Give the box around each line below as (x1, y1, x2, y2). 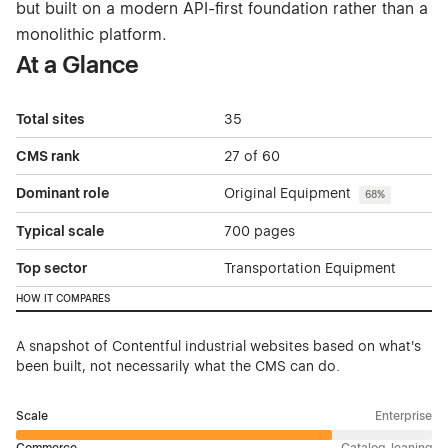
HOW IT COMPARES (16, 292, 110, 304)
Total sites (16, 111, 85, 128)
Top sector (16, 259, 87, 276)
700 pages (224, 222, 295, 239)
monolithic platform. (16, 25, 167, 45)
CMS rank (16, 148, 80, 165)
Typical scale (16, 222, 104, 239)
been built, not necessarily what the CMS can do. (16, 357, 340, 374)
